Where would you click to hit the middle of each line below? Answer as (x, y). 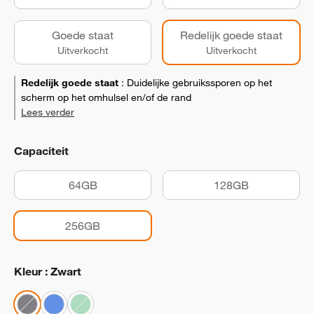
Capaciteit (41, 151)
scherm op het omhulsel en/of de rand (106, 97)
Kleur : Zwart (48, 271)
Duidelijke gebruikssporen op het (199, 83)
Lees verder (48, 112)
